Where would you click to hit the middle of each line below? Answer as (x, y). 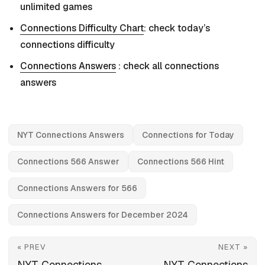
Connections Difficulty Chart (82, 28)
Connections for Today (188, 135)
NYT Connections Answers (71, 135)
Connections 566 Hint (181, 162)
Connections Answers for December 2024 (103, 215)
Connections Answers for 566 (77, 188)
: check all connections (167, 66)
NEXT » (233, 247)
